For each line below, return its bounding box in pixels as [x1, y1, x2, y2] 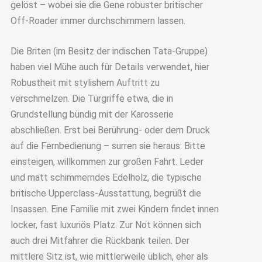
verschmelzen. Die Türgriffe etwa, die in [10, 93, 173, 105]
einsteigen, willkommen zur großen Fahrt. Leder [10, 156, 204, 168]
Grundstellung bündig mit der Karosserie [10, 109, 174, 120]
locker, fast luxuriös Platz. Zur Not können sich [10, 219, 201, 231]
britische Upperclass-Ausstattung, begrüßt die [10, 188, 201, 199]
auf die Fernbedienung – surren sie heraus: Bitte [10, 140, 205, 152]
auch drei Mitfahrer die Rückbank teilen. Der [10, 235, 189, 247]
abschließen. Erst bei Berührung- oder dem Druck [10, 125, 210, 136]
